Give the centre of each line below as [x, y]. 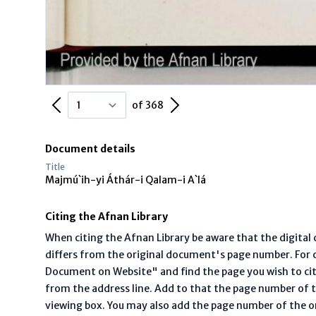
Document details [90, 149]
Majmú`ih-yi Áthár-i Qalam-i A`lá [126, 180]
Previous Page [93, 102]
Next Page [204, 102]
